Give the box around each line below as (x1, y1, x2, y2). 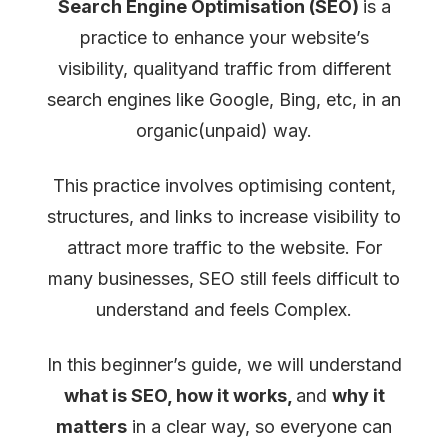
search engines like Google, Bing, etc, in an (47, 89, 401, 111)
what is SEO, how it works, (63, 384, 296, 406)
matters (56, 415, 127, 437)
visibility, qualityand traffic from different (57, 58, 391, 80)
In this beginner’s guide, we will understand (46, 353, 402, 375)
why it (331, 384, 385, 406)
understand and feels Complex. (96, 299, 352, 320)
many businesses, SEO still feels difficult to (48, 268, 400, 289)
